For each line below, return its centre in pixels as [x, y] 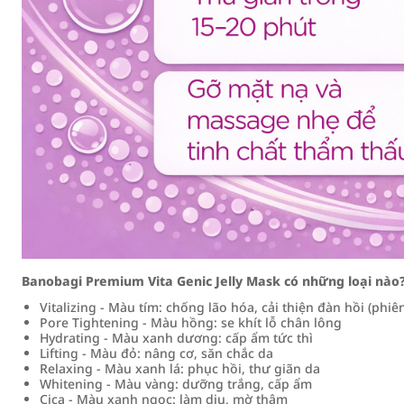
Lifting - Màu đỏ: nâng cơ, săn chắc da [156, 353]
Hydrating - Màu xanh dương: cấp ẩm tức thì [176, 338]
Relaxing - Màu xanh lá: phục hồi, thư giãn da [180, 368]
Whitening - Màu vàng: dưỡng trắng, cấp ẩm [176, 384]
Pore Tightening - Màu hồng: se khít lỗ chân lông [191, 322]
